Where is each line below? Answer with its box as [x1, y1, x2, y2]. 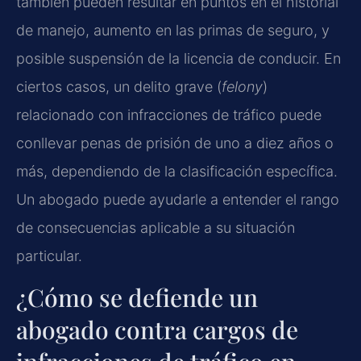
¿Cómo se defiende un [16, 281, 258, 314]
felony [222, 77, 263, 95]
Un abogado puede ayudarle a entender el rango [16, 190, 339, 208]
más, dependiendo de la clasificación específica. [16, 162, 338, 180]
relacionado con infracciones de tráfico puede [16, 106, 322, 123]
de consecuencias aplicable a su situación [16, 218, 295, 236]
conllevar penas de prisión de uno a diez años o [16, 134, 334, 151]
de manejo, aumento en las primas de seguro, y [16, 21, 330, 39]
